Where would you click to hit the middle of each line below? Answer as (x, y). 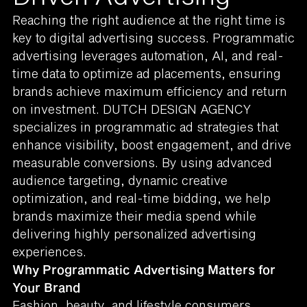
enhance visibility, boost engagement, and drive (151, 144)
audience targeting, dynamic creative (120, 180)
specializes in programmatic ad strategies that (145, 126)
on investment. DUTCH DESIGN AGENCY (131, 109)
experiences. (49, 251)
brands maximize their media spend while (134, 216)
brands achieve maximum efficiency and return (149, 91)
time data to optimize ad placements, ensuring (146, 73)
